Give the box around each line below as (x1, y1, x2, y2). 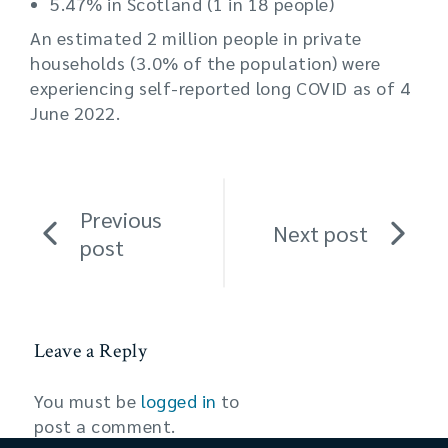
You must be (33, 389, 142, 412)
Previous (80, 205, 162, 233)
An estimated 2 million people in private (30, 26, 362, 49)
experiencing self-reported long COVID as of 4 (30, 76, 411, 99)
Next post (273, 219, 368, 247)
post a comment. (33, 414, 176, 437)
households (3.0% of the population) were (30, 51, 381, 74)
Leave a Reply (33, 338, 148, 364)
